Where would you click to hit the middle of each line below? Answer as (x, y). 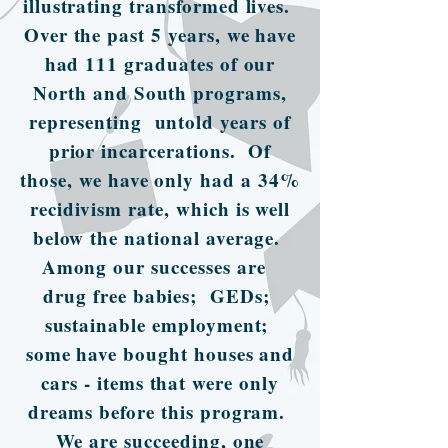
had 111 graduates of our (160, 63)
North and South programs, (160, 92)
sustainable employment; (160, 324)
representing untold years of (160, 121)
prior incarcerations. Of (160, 150)
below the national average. (160, 237)
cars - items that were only (160, 382)
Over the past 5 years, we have (160, 34)
